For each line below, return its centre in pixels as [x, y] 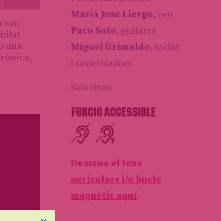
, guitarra [136, 31]
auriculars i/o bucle [116, 180]
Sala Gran [91, 87]
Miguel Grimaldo [110, 47]
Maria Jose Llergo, [113, 14]
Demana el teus [106, 163]
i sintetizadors [102, 63]
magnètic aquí [104, 196]
